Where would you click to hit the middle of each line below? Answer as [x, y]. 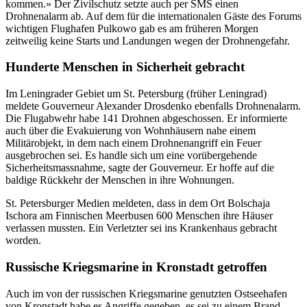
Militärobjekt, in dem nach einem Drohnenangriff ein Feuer [133, 143]
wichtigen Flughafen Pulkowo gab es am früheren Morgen [132, 28]
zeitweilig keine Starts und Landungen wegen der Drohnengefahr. [148, 40]
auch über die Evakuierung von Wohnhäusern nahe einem [131, 131]
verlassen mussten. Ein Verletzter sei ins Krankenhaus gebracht [141, 228]
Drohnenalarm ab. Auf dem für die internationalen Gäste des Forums [153, 16]
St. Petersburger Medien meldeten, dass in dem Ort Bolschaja [138, 204]
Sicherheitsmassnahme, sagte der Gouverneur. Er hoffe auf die [140, 168]
